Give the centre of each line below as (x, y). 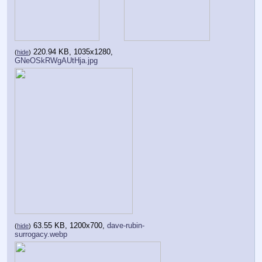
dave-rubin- (126, 226)
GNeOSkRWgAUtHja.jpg (56, 61)
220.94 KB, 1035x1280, (73, 52)
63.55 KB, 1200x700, (70, 226)
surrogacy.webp (41, 235)
